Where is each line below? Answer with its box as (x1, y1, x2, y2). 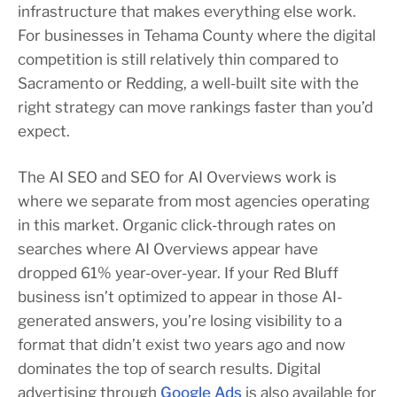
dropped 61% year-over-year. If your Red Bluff (18, 263, 339, 282)
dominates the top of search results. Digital (18, 359, 321, 378)
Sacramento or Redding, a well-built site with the (18, 74, 359, 92)
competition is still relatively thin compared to (18, 50, 339, 68)
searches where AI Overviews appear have (18, 239, 318, 258)
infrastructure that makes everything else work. (18, 2, 356, 20)
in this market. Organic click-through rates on (18, 215, 336, 234)
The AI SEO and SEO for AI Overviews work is (18, 167, 337, 186)
